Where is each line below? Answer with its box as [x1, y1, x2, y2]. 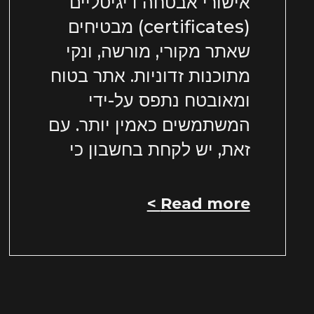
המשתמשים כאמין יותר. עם [48, 114, 250, 136]
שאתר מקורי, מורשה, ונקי [65, 41, 250, 62]
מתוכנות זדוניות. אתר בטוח [50, 65, 250, 87]
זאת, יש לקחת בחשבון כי [69, 139, 250, 161]
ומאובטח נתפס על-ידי [88, 90, 250, 111]
